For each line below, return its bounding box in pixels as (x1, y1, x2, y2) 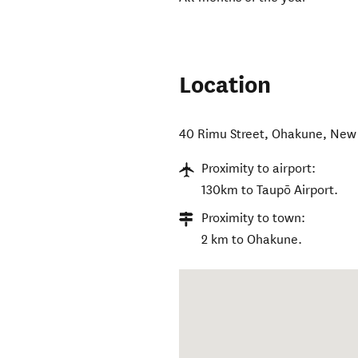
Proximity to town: (201, 210, 306, 226)
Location (179, 70, 272, 101)
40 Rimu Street (179, 126, 265, 142)
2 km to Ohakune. (201, 232, 303, 248)
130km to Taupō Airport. (201, 182, 339, 198)
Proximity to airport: (201, 161, 316, 177)
